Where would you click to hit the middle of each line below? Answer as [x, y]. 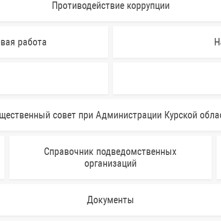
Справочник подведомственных [110, 151]
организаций [110, 163]
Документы [110, 200]
